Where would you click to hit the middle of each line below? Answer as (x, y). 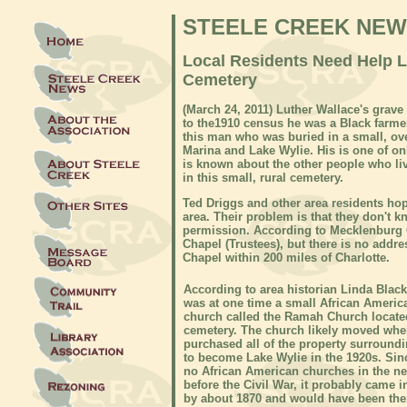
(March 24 (210, 109)
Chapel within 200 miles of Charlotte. (286, 257)
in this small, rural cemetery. (263, 177)
